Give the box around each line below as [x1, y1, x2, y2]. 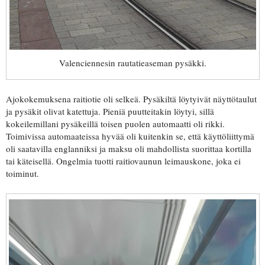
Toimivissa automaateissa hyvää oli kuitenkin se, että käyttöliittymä [6, 130, 254, 143]
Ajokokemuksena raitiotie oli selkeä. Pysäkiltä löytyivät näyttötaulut [6, 93, 257, 105]
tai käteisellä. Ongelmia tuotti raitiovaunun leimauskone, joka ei [6, 155, 241, 167]
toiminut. [6, 167, 39, 180]
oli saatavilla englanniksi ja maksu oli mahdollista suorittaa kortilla [6, 143, 251, 155]
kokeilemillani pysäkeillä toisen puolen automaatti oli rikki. [6, 118, 225, 130]
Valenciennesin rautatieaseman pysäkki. [59, 57, 206, 69]
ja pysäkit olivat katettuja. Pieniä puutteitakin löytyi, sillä [6, 105, 214, 118]
